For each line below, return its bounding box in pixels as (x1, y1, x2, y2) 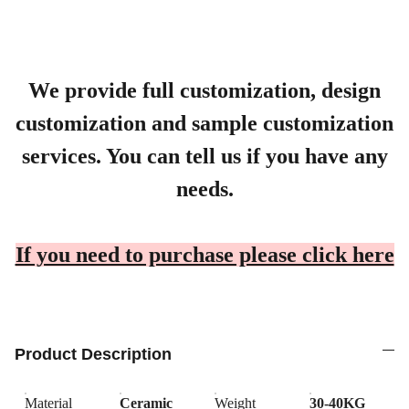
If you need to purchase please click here (15, 243, 394, 267)
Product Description (15, 345, 172, 363)
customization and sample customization (16, 111, 393, 135)
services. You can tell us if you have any (21, 144, 388, 168)
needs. (175, 177, 234, 201)
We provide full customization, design (28, 79, 381, 102)
